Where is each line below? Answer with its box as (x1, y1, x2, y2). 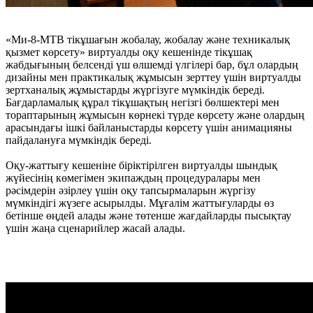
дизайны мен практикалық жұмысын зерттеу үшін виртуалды (6, 71, 301, 83)
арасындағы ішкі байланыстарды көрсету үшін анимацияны (6, 121, 292, 133)
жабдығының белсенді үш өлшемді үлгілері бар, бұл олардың (6, 58, 298, 71)
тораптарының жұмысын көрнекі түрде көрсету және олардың (6, 108, 305, 121)
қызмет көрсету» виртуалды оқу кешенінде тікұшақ (6, 45, 252, 58)
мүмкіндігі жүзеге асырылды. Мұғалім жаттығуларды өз (6, 196, 274, 209)
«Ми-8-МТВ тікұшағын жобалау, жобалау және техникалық (6, 33, 290, 45)
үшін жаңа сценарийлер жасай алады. (6, 221, 185, 234)
